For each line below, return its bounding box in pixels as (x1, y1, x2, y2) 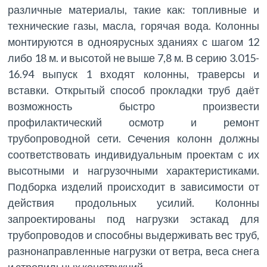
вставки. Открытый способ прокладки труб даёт (8, 83, 259, 97)
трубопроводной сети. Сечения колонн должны (8, 132, 259, 145)
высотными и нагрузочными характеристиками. (8, 164, 259, 178)
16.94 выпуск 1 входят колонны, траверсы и (8, 67, 259, 81)
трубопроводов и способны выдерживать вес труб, (8, 228, 259, 242)
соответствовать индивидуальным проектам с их (8, 148, 259, 162)
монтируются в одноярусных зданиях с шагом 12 (8, 35, 259, 49)
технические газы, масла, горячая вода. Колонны (8, 19, 259, 33)
